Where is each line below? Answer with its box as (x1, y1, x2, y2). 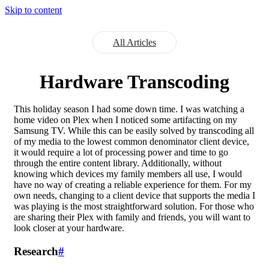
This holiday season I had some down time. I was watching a (14, 104, 244, 114)
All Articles (113, 37, 156, 47)
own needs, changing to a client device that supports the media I (14, 190, 255, 201)
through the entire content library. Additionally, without (14, 158, 222, 168)
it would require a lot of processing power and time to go (14, 147, 228, 157)
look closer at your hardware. (14, 223, 124, 233)
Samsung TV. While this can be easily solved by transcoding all (14, 125, 254, 136)
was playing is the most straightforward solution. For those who (14, 201, 254, 211)
